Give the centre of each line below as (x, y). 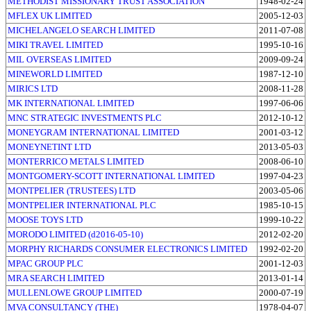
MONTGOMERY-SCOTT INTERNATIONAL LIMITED (111, 176)
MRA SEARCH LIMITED (56, 278)
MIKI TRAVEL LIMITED (55, 44)
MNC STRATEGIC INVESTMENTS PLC (85, 117)
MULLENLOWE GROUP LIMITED (75, 292)
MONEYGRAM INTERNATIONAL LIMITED (93, 132)
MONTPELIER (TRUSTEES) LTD (72, 190)
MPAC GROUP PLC (45, 263)
